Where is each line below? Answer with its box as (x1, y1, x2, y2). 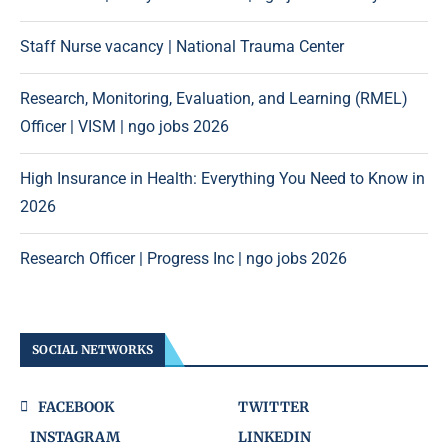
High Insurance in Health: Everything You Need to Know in (20, 169, 425, 189)
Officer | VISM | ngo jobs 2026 (20, 117, 229, 137)
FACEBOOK (38, 398, 114, 417)
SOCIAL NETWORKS (32, 342, 153, 358)
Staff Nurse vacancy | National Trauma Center (20, 37, 344, 57)
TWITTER (238, 398, 310, 417)
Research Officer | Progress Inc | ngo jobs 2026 (20, 249, 347, 269)
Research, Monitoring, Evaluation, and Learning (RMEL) (20, 89, 408, 109)
